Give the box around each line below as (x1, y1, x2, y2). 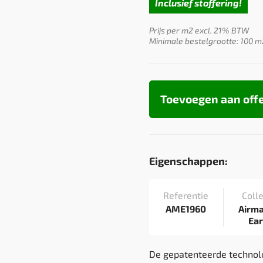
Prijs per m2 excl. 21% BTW (149, 25, 249, 35)
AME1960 (166, 203, 207, 214)
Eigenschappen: (149, 154, 228, 167)
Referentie (163, 190, 209, 201)
